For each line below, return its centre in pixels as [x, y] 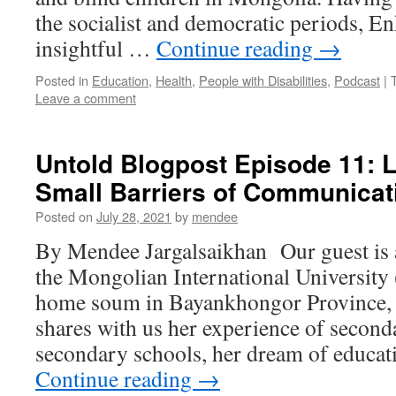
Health [174, 80]
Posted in [62, 80]
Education [120, 80]
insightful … [96, 48]
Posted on [64, 216]
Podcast [357, 80]
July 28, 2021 [134, 216]
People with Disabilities [263, 80]
